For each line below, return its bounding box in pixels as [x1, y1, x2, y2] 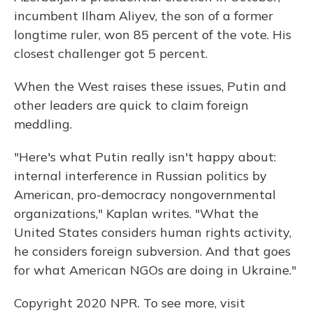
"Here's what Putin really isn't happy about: [14, 149, 276, 166]
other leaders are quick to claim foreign [14, 97, 249, 114]
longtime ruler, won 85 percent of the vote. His [14, 27, 291, 43]
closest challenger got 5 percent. [14, 45, 208, 62]
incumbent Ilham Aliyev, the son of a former [14, 8, 273, 24]
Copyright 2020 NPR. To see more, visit [14, 295, 245, 312]
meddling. [14, 116, 72, 133]
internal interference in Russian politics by [14, 168, 267, 184]
